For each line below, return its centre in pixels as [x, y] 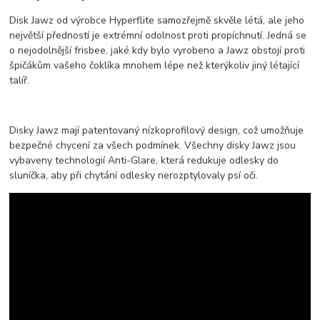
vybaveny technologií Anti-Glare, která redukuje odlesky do [144, 160]
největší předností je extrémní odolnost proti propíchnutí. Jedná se [158, 35]
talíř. [20, 80]
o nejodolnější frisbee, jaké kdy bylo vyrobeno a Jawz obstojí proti [157, 50]
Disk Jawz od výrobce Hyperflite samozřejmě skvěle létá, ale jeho [157, 20]
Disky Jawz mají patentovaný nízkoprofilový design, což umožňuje [157, 130]
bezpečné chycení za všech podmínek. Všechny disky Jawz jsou [153, 145]
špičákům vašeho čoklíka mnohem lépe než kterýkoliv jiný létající [155, 65]
